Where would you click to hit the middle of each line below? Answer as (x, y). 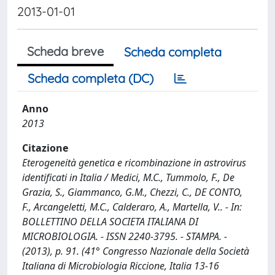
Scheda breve (65, 51)
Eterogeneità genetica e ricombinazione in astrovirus (134, 163)
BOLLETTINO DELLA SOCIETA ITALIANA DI (110, 222)
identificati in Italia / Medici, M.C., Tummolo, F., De (128, 177)
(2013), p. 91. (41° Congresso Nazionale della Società (136, 251)
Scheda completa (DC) (91, 78)
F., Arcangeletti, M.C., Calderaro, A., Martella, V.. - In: (132, 207)
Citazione (45, 148)
